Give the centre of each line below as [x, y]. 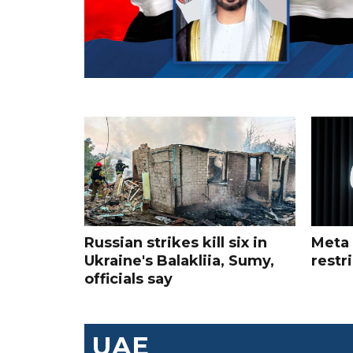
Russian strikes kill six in [176, 243]
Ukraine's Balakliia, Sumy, [179, 261]
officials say [128, 279]
